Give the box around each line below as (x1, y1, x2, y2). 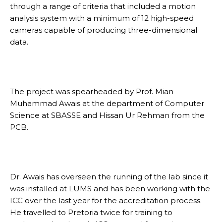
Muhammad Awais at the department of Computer (10, 98, 204, 108)
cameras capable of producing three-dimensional (10, 25, 197, 35)
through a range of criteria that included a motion (10, 1, 196, 11)
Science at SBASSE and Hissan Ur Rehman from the (10, 110, 205, 120)
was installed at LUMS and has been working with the (10, 183, 210, 193)
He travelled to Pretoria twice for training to (10, 207, 172, 217)
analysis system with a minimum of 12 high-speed (10, 13, 194, 23)
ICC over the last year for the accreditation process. (10, 195, 202, 205)
